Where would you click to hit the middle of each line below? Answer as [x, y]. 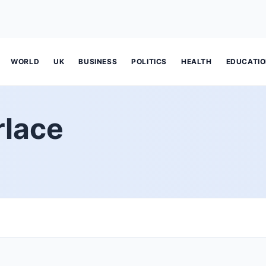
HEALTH [197, 61]
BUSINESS [98, 61]
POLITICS [149, 61]
